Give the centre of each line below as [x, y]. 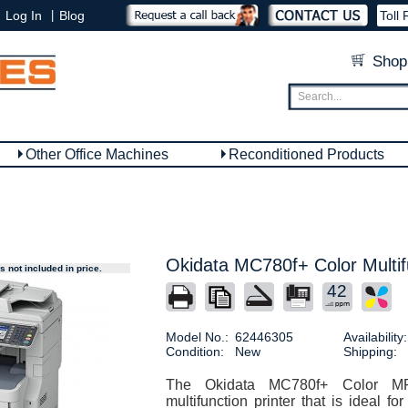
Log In [24, 15]
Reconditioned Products [306, 154]
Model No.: [197, 337]
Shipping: [370, 352]
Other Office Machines [97, 154]
